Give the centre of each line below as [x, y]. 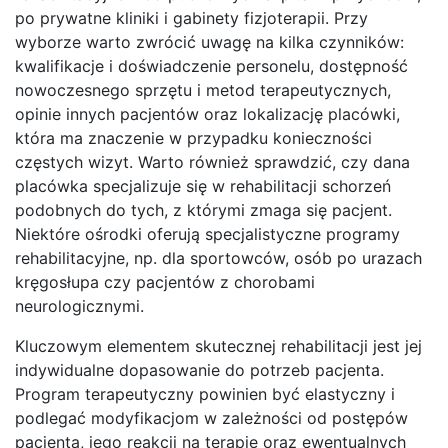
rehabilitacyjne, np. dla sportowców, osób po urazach [218, 257]
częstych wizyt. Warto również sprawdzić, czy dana [212, 161]
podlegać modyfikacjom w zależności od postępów [211, 417]
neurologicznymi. [79, 305]
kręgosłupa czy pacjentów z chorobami [165, 281]
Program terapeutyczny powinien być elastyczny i [205, 393]
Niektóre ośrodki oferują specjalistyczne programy [207, 233]
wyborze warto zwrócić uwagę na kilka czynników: [209, 41]
